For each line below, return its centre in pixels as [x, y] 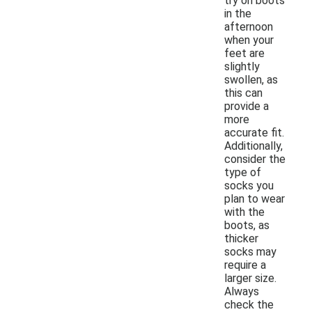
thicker [241, 238]
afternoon [249, 26]
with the [244, 212]
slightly [242, 66]
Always [242, 291]
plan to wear [255, 198]
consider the [255, 159]
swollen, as [251, 79]
